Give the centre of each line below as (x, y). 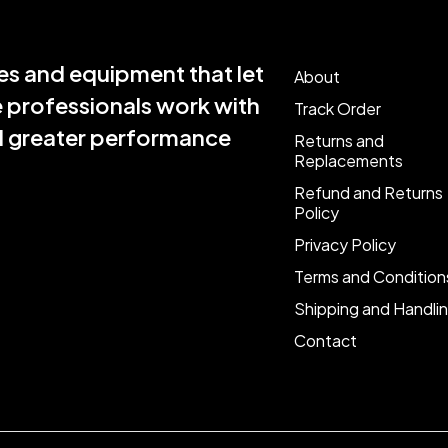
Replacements (348, 160)
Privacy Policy (344, 244)
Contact (325, 340)
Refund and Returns (368, 192)
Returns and (338, 140)
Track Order (337, 108)
